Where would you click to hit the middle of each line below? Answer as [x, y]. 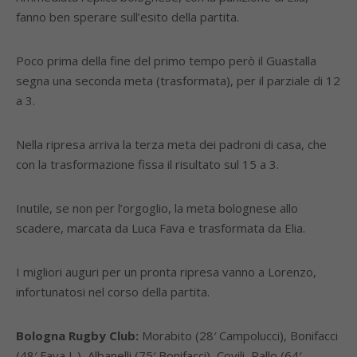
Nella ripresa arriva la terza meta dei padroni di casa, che [171, 144]
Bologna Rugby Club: [77, 335]
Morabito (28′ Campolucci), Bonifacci [238, 335]
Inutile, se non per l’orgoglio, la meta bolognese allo [157, 208]
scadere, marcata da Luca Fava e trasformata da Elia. [161, 228]
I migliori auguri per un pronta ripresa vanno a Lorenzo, [166, 272]
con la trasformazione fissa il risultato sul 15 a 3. [147, 164]
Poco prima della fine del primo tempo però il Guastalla [166, 61]
